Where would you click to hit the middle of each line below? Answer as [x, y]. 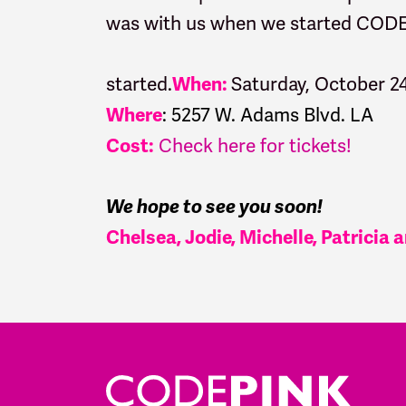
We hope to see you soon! [214, 206]
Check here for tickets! [255, 145]
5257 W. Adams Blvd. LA [272, 114]
